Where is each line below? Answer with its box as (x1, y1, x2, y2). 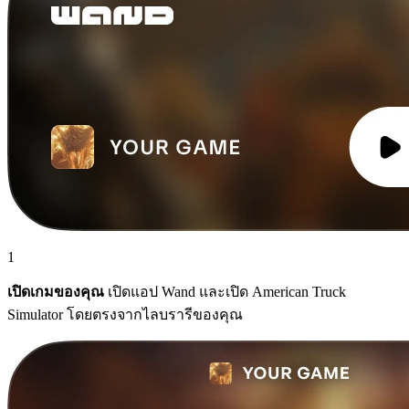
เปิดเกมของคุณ (7, 283, 104, 299)
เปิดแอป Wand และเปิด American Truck (104, 283, 346, 299)
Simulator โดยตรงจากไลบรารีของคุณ (7, 306, 243, 322)
